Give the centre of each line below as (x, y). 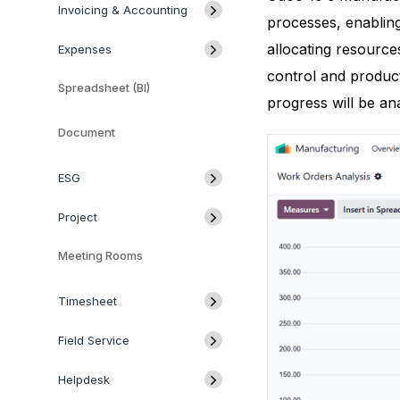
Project (78, 217)
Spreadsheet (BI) (104, 87)
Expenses (85, 49)
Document (87, 132)
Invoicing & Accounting (123, 10)
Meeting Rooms (100, 255)
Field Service (94, 340)
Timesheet (87, 301)
